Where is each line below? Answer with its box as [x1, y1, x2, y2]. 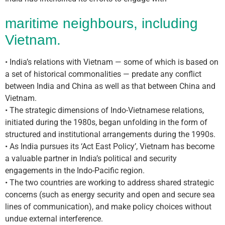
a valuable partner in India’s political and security [5, 154, 177, 163]
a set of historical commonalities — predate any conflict [5, 69, 201, 79]
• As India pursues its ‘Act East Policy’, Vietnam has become [5, 142, 214, 151]
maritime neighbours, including [5, 16, 198, 31]
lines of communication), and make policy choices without [5, 202, 211, 211]
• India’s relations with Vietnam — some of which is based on [5, 57, 218, 67]
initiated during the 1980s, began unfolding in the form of [5, 118, 207, 127]
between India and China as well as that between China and [5, 81, 215, 91]
